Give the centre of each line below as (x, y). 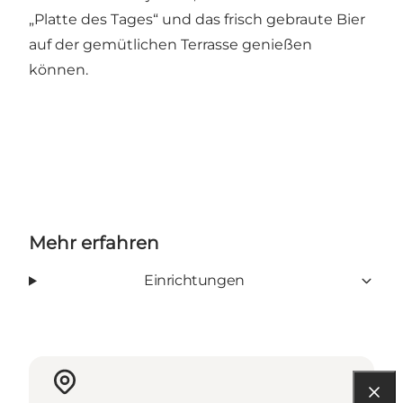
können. (58, 70)
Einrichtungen (194, 281)
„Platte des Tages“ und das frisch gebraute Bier (197, 20)
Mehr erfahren (94, 243)
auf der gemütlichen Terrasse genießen (170, 45)
